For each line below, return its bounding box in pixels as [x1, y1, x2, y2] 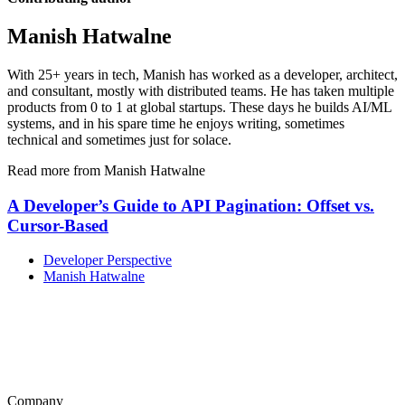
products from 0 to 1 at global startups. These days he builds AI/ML [7, 99, 391, 115]
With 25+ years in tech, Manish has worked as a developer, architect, [7, 66, 398, 82]
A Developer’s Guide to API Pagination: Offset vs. [7, 195, 374, 215]
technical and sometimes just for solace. [7, 131, 231, 147]
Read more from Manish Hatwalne [7, 162, 205, 178]
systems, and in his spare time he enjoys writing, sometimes [7, 115, 344, 131]
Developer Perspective [43, 252, 172, 268]
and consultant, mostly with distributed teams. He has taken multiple [7, 82, 394, 99]
